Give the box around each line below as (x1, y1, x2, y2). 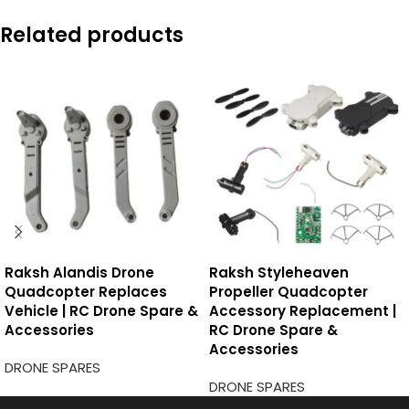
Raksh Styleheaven (209, 262, 349, 282)
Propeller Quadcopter (209, 281, 368, 301)
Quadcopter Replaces (5, 281, 167, 301)
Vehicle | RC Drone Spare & (5, 300, 198, 320)
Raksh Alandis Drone (5, 262, 154, 282)
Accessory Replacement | (209, 300, 396, 320)
